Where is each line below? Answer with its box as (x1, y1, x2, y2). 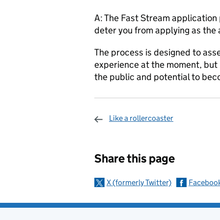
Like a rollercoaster (109, 113, 173, 123)
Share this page (94, 151, 175, 165)
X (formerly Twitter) (107, 178, 171, 187)
